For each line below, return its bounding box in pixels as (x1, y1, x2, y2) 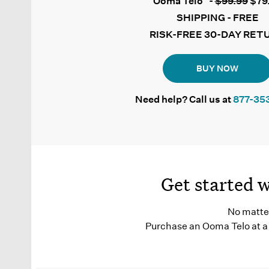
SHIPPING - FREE (176, 12, 259, 24)
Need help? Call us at (134, 94, 233, 106)
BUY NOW (196, 62, 238, 74)
